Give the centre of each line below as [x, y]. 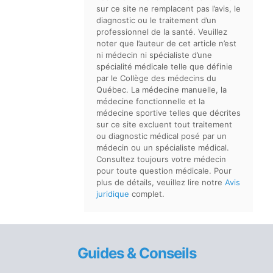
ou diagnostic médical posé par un [161, 136]
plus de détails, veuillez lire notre [161, 182]
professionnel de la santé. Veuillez [162, 32]
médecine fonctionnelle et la [151, 101]
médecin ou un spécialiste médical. [163, 147]
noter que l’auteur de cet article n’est [166, 43]
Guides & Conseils [136, 253]
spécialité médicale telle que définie [165, 66]
